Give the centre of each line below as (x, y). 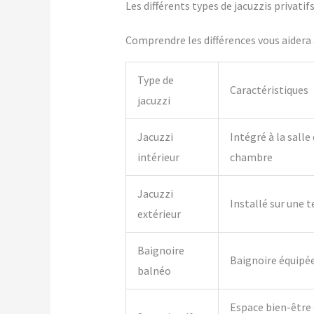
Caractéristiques (269, 90)
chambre (251, 157)
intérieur (158, 157)
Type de (155, 80)
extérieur (159, 214)
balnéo (154, 271)
